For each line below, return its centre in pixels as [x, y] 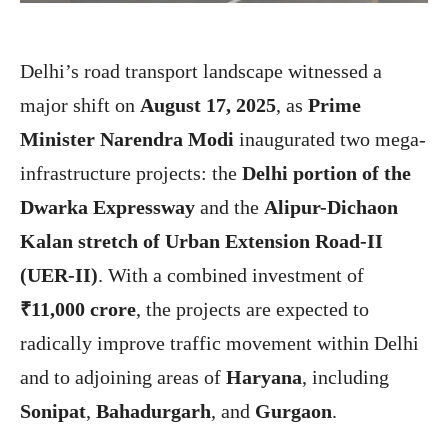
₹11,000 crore [78, 309]
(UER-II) [59, 275]
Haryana [264, 377]
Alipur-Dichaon [331, 207]
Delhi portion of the [326, 173]
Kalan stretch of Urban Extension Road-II [201, 241]
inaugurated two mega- [330, 139]
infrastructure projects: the [131, 173]
